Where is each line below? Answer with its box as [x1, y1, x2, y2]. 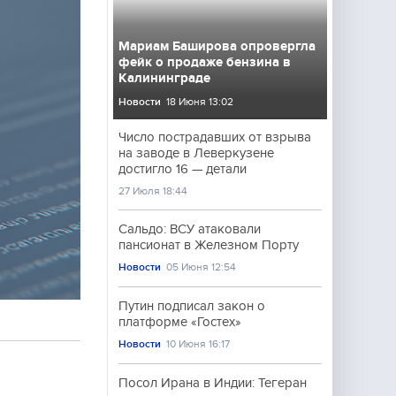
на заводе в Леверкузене [118, 146, 274, 160]
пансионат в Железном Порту [118, 238, 299, 252]
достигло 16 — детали [118, 162, 247, 176]
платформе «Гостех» [118, 315, 241, 329]
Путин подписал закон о [118, 299, 265, 313]
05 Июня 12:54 [166, 261, 237, 273]
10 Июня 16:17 [166, 338, 231, 350]
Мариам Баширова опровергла [118, 39, 316, 53]
